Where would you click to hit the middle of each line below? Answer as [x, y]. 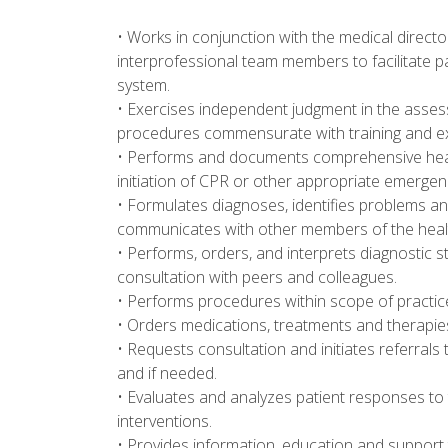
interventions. [164, 421]
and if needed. [167, 373]
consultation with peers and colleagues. [257, 277]
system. [143, 85]
